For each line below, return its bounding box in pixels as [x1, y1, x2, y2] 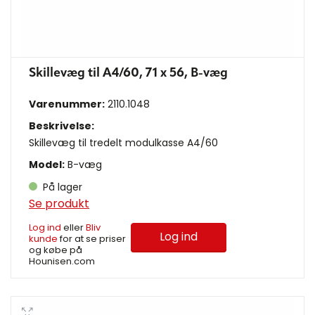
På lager [40, 180, 82, 195]
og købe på [29, 243, 82, 257]
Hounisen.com [29, 255, 95, 269]
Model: [29, 157, 65, 172]
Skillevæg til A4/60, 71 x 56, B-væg [29, 67, 228, 80]
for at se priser [58, 232, 126, 246]
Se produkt [29, 195, 89, 212]
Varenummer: [29, 97, 105, 112]
